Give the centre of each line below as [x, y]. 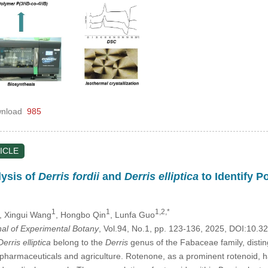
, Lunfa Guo [132, 214]
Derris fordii [68, 177]
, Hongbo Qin [80, 214]
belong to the [78, 242]
